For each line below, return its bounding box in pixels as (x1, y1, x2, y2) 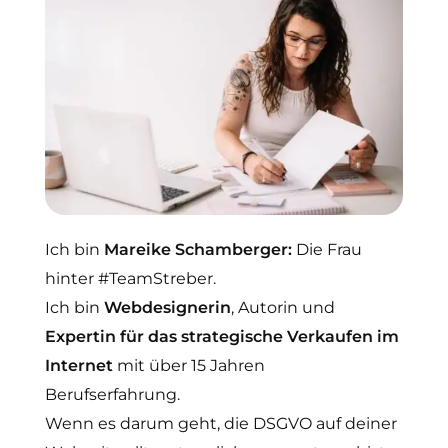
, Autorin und (231, 298, 335, 318)
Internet (45, 356, 113, 376)
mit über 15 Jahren (113, 356, 265, 376)
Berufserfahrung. (45, 385, 180, 405)
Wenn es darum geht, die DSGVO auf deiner (45, 414, 397, 434)
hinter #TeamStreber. (45, 269, 216, 289)
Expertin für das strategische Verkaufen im (45, 327, 399, 347)
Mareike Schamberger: (104, 240, 292, 260)
